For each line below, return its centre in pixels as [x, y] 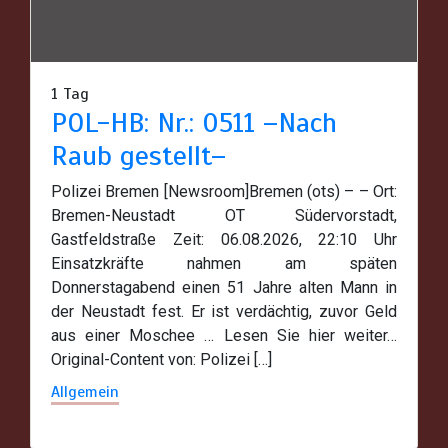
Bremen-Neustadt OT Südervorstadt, [224, 215]
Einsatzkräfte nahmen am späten [224, 263]
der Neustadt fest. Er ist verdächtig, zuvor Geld [224, 311]
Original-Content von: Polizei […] [161, 359]
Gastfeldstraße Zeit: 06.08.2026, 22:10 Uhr [224, 239]
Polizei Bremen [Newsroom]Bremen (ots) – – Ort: [224, 191]
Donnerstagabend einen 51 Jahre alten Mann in [224, 287]
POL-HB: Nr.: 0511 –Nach [194, 122]
